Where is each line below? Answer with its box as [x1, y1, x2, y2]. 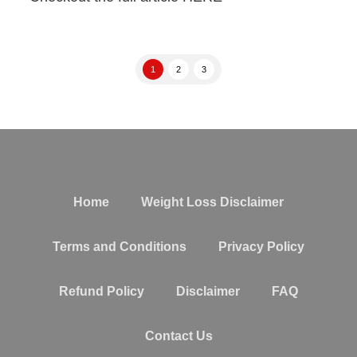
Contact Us [144, 328, 213, 343]
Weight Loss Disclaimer [141, 194, 284, 209]
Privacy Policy [218, 239, 304, 253]
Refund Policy [59, 284, 144, 298]
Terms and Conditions [53, 239, 186, 253]
